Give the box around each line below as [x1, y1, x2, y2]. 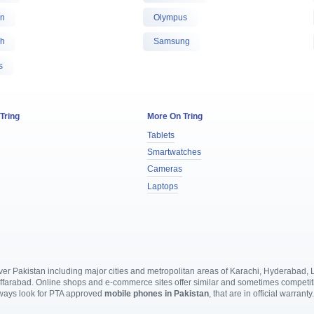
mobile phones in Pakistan [104, 289, 210, 299]
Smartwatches [146, 147, 201, 158]
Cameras [146, 164, 182, 175]
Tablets [146, 130, 175, 140]
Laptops [146, 181, 178, 191]
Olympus [153, 12, 187, 22]
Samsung [153, 36, 190, 47]
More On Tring [146, 111, 203, 121]
